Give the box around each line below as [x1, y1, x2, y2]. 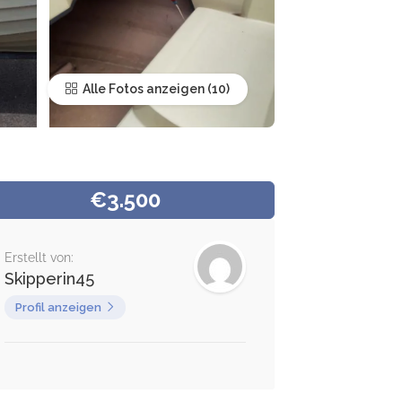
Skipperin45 [4, 268, 94, 288]
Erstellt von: [4, 249, 74, 265]
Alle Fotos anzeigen [80, 81, 205, 96]
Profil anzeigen [14, 300, 101, 314]
